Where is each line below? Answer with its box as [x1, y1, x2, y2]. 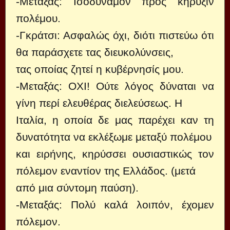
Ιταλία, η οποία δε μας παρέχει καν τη [16, 114, 214, 126]
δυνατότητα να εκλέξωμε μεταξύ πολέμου [16, 131, 212, 143]
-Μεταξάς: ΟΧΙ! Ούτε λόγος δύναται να [16, 80, 214, 92]
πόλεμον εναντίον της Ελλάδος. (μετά [16, 165, 196, 177]
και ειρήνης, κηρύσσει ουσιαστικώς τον [16, 148, 214, 160]
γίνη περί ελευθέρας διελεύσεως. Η [16, 97, 182, 109]
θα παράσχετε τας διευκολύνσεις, [16, 46, 174, 58]
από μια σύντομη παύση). [16, 182, 139, 194]
